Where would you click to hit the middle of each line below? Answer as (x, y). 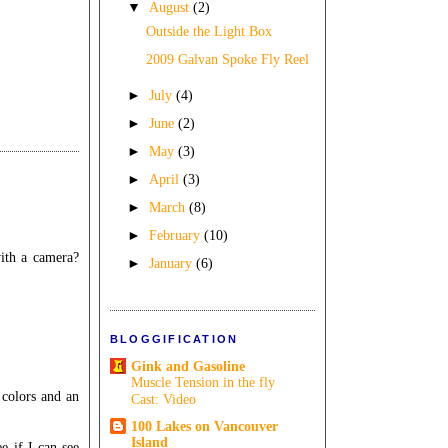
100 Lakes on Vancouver (204, 426)
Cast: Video (163, 399)
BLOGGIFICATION (174, 339)
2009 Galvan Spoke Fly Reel (227, 59)
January (173, 263)
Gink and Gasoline (188, 365)
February (177, 235)
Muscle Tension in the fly (203, 382)
